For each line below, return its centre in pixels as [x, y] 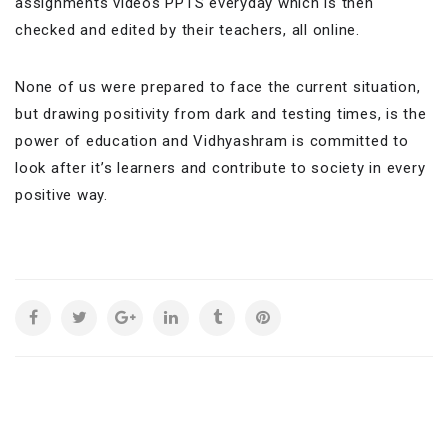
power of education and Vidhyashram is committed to [212, 141]
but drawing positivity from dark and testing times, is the [221, 114]
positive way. [61, 195]
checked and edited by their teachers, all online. [187, 30]
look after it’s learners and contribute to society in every [220, 168]
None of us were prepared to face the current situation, [218, 87]
